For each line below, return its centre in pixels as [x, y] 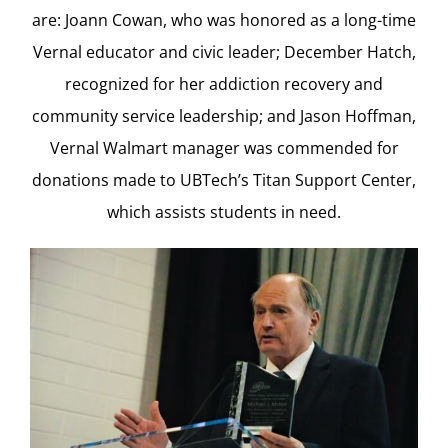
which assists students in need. [224, 212]
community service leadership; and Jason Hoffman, [224, 116]
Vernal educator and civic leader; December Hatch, [224, 52]
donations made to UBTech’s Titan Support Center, [224, 180]
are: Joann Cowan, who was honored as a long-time [224, 20]
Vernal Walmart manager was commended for [224, 148]
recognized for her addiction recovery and [224, 84]
